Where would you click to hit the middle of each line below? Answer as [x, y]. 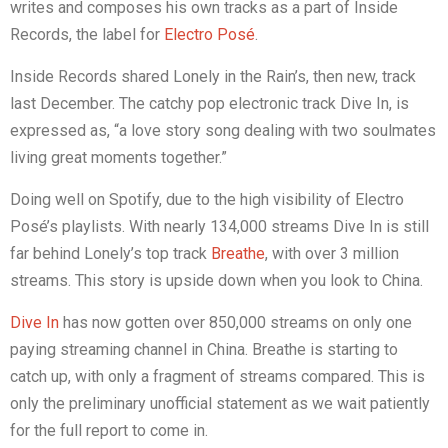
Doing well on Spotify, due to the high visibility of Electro [207, 199]
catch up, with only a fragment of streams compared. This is [217, 376]
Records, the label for [87, 34]
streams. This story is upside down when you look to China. [216, 280]
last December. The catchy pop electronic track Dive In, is [209, 103]
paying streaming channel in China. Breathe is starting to [204, 349]
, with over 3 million [332, 253]
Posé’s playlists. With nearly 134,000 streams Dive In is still [219, 226]
